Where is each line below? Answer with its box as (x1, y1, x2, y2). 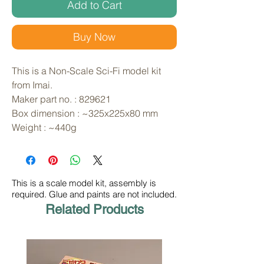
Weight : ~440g (12, 121, 77, 134)
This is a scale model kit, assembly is (12, 177, 156, 189)
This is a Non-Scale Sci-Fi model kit (12, 65, 161, 77)
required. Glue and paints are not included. (12, 189, 177, 200)
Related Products (45, 202, 144, 217)
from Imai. (12, 79, 55, 91)
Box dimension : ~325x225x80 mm (12, 107, 158, 120)
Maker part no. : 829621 (12, 93, 111, 105)
